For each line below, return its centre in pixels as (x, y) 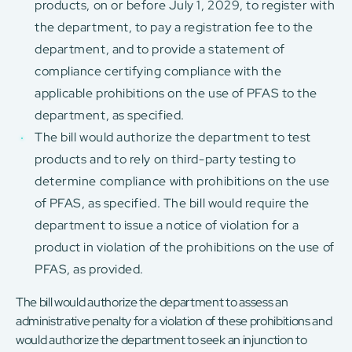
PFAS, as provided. (89, 269)
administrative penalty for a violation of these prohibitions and (174, 321)
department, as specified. (110, 115)
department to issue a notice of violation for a (167, 225)
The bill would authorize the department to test (173, 137)
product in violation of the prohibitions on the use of (185, 247)
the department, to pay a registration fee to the (174, 27)
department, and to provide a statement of (160, 49)
